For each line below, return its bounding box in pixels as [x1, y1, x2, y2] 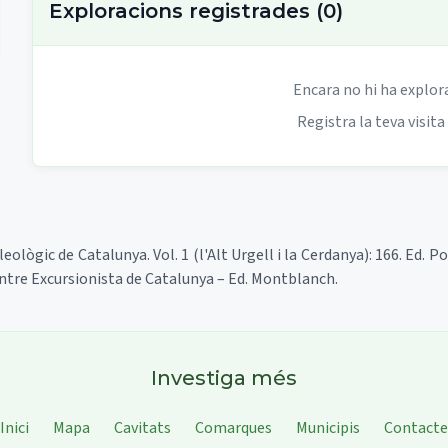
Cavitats [114, 417, 171, 440]
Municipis [296, 417, 360, 440]
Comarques [195, 417, 272, 440]
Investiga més [151, 366, 297, 391]
